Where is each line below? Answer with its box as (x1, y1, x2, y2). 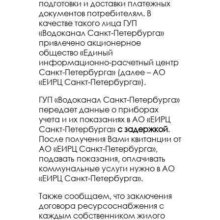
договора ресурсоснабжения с (39, 201, 164, 211)
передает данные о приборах (39, 105, 159, 114)
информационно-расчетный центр (39, 57, 179, 67)
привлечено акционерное (39, 38, 141, 48)
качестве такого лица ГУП (39, 18, 137, 28)
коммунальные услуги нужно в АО (39, 164, 175, 173)
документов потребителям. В (39, 8, 151, 18)
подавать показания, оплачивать (39, 154, 165, 164)
